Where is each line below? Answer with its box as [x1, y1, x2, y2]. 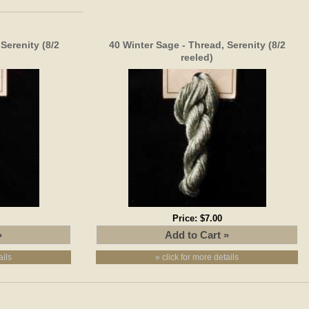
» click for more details [155, 252, 239, 262]
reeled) [181, 51, 214, 63]
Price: [172, 212, 200, 223]
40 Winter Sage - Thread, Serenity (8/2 [108, 39, 286, 50]
